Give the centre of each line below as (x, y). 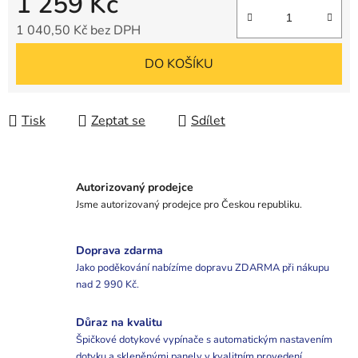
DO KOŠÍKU (179, 64)
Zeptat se (118, 121)
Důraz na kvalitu (119, 323)
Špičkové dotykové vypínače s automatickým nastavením (204, 340)
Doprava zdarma (119, 251)
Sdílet (208, 121)
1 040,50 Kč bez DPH (78, 31)
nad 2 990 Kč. (107, 285)
